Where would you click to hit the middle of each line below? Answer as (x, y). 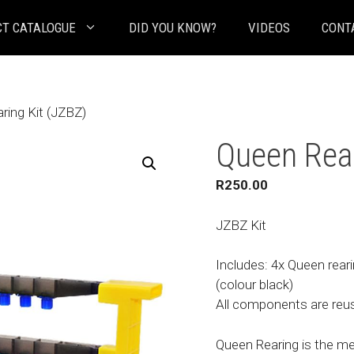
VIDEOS (269, 28)
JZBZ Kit (241, 225)
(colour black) (254, 284)
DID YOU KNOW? (172, 28)
